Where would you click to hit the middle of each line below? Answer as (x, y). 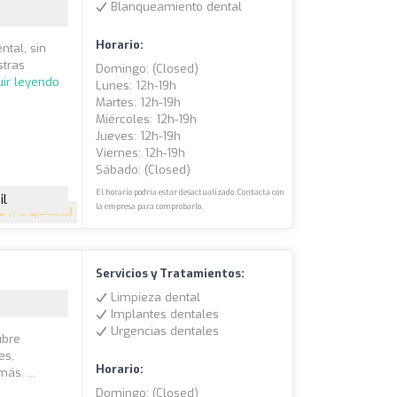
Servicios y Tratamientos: (171, 274)
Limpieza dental (154, 298)
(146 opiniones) (39, 213)
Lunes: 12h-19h (136, 86)
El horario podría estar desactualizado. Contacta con (191, 193)
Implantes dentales (163, 315)
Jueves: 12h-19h (139, 136)
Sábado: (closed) (144, 170)
